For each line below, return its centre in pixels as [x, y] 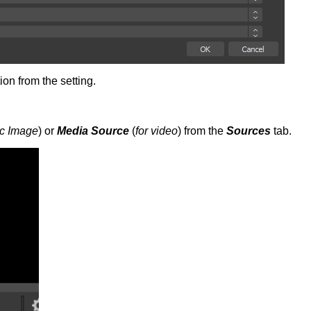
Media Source [93, 131]
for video [157, 131]
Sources [249, 131]
